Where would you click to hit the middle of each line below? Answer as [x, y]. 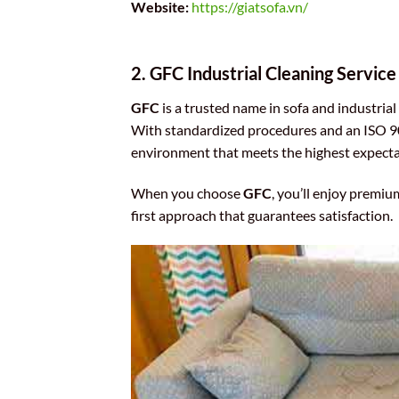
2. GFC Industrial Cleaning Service [264, 73]
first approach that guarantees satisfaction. [262, 215]
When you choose [187, 192]
